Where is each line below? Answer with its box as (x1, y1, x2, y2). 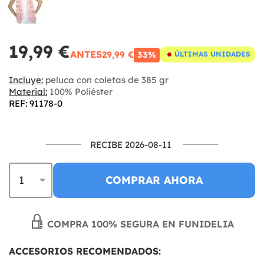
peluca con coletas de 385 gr (43, 74, 169, 85)
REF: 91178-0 (9, 97, 62, 109)
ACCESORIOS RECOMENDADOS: (9, 245, 161, 257)
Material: (9, 85, 47, 97)
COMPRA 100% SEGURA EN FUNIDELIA (44, 217, 234, 230)
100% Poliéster (47, 85, 113, 97)
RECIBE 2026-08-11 (90, 138, 171, 150)
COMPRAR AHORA (105, 173, 203, 187)
